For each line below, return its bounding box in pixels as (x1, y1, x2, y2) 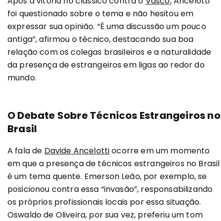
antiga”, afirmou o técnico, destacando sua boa (7, 33, 194, 45)
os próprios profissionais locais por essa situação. (7, 196, 201, 208)
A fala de (7, 145, 44, 156)
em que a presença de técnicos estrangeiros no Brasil (7, 157, 220, 169)
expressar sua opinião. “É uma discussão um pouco (7, 20, 206, 32)
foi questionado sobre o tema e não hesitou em (7, 7, 194, 19)
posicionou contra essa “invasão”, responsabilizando (7, 183, 213, 195)
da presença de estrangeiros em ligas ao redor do (7, 59, 205, 71)
